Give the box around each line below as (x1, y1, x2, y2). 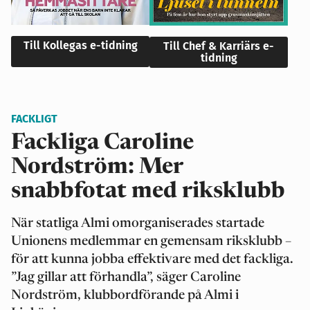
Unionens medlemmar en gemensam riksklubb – (11, 235, 291, 248)
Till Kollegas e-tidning (23, 38, 138, 52)
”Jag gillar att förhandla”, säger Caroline (11, 271, 241, 284)
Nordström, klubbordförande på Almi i (11, 289, 239, 302)
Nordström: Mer (11, 156, 183, 179)
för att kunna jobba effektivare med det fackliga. (11, 253, 293, 266)
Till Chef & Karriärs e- (163, 39, 274, 53)
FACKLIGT (11, 111, 57, 125)
